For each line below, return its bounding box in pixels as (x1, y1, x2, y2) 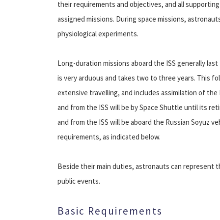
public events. (57, 176, 100, 186)
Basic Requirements (57, 204, 163, 218)
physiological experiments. (57, 28, 138, 38)
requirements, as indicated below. (57, 132, 161, 141)
